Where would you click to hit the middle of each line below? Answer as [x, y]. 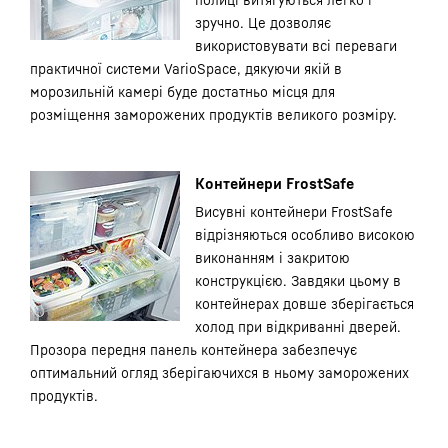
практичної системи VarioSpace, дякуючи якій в [186, 68]
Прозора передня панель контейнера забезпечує [193, 349]
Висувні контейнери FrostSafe [294, 211]
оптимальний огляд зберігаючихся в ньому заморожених [219, 372]
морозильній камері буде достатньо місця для [182, 91]
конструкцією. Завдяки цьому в [298, 280]
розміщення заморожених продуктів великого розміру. [213, 114]
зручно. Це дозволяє [263, 22]
